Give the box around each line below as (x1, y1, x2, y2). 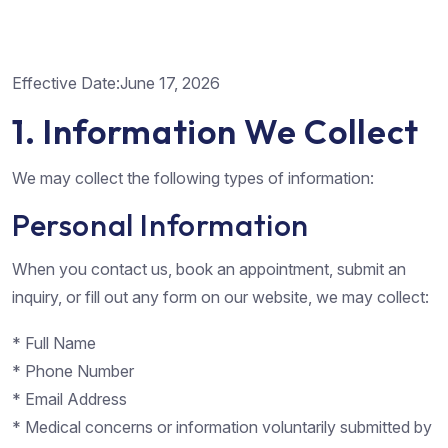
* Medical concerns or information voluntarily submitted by (12, 416, 432, 437)
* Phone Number (12, 360, 134, 381)
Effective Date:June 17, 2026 (12, 72, 220, 93)
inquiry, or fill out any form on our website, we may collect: (12, 286, 429, 307)
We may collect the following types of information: (12, 167, 374, 188)
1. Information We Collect (12, 109, 419, 153)
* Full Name (12, 332, 96, 353)
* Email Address (12, 388, 127, 409)
